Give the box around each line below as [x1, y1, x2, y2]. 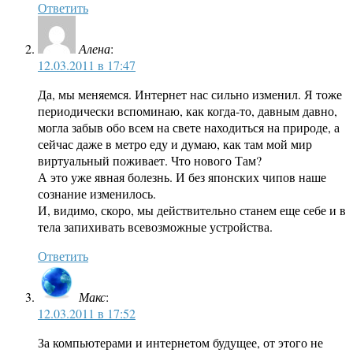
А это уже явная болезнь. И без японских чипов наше [38, 169, 326, 186]
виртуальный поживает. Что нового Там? [38, 152, 262, 169]
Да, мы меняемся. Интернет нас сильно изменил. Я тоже [38, 86, 342, 103]
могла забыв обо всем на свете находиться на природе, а [38, 119, 340, 136]
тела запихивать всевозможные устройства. [38, 218, 273, 236]
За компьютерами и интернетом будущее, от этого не [38, 334, 323, 351]
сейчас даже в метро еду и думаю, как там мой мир [38, 136, 312, 153]
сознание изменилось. [38, 185, 156, 203]
